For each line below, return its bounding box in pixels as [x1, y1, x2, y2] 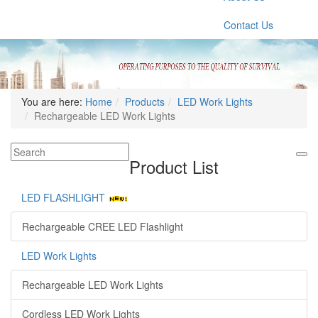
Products [125, 94, 165, 109]
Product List [129, 154, 219, 179]
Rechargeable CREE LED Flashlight [22, 219, 183, 234]
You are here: [21, 94, 82, 109]
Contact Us [224, 18, 273, 32]
